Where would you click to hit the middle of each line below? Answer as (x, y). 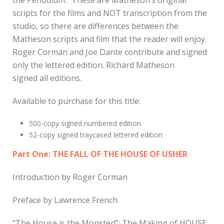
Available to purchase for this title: (76, 101)
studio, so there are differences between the (95, 26)
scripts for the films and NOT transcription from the (110, 13)
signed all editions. (47, 78)
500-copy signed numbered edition (85, 123)
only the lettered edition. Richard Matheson (93, 65)
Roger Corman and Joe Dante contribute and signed (110, 52)
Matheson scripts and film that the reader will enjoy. (109, 39)
